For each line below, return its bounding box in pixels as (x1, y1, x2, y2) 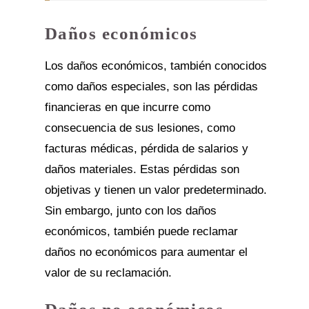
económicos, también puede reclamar (44, 225, 238, 238)
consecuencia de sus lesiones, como (44, 121, 235, 134)
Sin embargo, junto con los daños (44, 204, 217, 217)
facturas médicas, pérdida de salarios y (44, 142, 248, 155)
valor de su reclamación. (44, 266, 172, 279)
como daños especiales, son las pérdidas (44, 80, 258, 93)
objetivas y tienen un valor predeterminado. (44, 183, 267, 197)
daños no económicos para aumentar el (44, 246, 248, 259)
